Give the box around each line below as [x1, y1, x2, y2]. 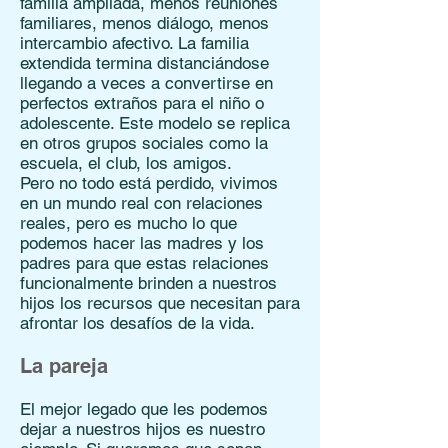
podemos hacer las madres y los [20, 233, 264, 253]
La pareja [20, 354, 108, 378]
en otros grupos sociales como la [20, 133, 268, 153]
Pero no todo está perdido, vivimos [20, 173, 278, 193]
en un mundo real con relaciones [20, 193, 263, 213]
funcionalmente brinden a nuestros [20, 273, 277, 293]
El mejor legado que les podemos [20, 399, 268, 419]
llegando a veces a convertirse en [20, 73, 273, 93]
